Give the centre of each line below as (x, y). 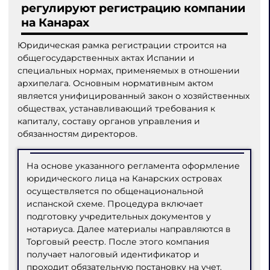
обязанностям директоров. (77, 134)
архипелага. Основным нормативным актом (115, 83)
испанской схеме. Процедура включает (115, 203)
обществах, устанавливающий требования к (116, 109)
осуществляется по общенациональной (115, 191)
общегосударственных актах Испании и (106, 58)
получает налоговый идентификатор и (113, 254)
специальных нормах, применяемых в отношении (128, 71)
